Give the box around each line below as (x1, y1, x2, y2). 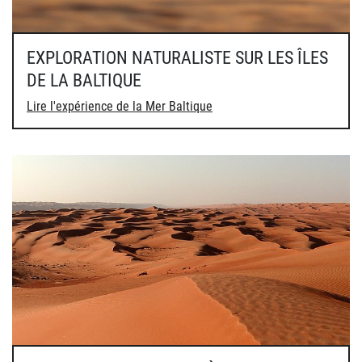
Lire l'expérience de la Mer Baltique (27, 98, 213, 114)
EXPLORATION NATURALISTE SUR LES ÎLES (27, 47, 328, 68)
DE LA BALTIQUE (27, 69, 141, 90)
